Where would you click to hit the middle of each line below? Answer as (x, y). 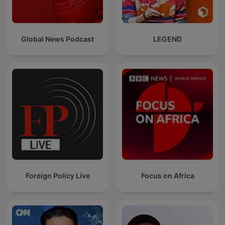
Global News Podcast (58, 39)
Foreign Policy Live (58, 176)
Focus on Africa (167, 176)
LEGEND (167, 39)
